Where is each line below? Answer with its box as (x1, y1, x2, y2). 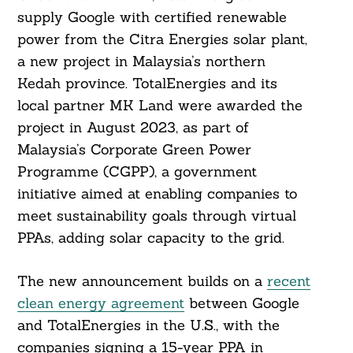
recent (266, 272, 310, 291)
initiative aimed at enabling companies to (17, 184, 297, 203)
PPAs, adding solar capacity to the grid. (17, 229, 284, 247)
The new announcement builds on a (17, 272, 267, 291)
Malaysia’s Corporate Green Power (17, 140, 251, 159)
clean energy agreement (17, 294, 184, 313)
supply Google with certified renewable (17, 8, 287, 27)
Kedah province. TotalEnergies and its (17, 74, 277, 93)
